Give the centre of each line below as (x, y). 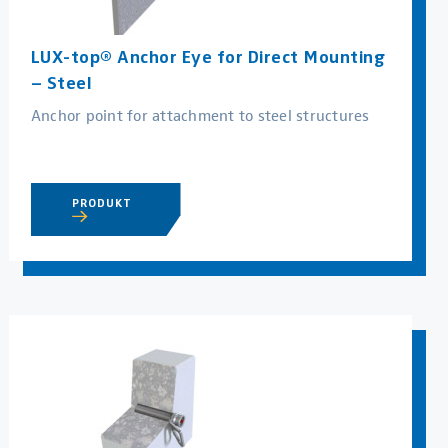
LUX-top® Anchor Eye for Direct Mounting (208, 57)
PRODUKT (104, 202)
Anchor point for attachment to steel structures (200, 115)
